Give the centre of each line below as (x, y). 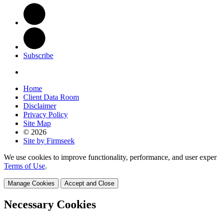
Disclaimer (40, 106)
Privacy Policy (46, 115)
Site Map (37, 124)
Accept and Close (89, 184)
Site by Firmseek (49, 141)
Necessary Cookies (50, 205)
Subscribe (38, 56)
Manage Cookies (31, 184)
